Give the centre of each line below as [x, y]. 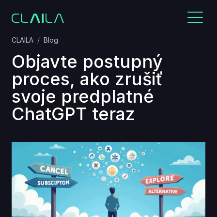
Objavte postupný [87, 62]
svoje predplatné [83, 96]
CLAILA [23, 40]
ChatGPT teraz [73, 114]
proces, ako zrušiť [87, 79]
